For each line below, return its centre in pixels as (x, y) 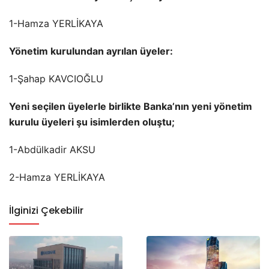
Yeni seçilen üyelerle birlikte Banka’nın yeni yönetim (131, 107)
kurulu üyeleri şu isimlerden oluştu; (92, 122)
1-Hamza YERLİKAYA (56, 24)
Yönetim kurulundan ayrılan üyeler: (91, 51)
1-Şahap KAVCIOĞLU (56, 79)
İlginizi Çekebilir (46, 211)
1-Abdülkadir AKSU (52, 150)
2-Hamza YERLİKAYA (57, 177)
